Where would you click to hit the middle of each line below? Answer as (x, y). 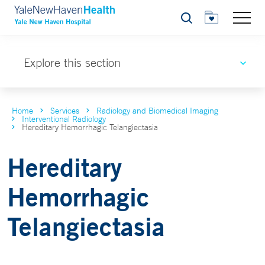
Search (193, 21)
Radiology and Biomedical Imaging (157, 111)
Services (65, 111)
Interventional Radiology (64, 119)
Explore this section (72, 62)
